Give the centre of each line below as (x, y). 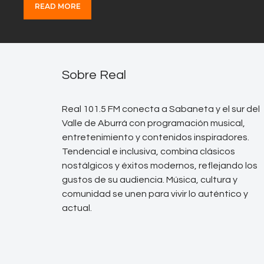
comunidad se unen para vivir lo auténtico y (155, 194)
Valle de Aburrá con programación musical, (154, 123)
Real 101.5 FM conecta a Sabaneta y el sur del (161, 109)
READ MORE (57, 6)
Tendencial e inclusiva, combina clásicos (148, 151)
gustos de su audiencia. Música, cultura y (150, 179)
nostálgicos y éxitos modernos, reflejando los (160, 165)
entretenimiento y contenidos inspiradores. (156, 137)
